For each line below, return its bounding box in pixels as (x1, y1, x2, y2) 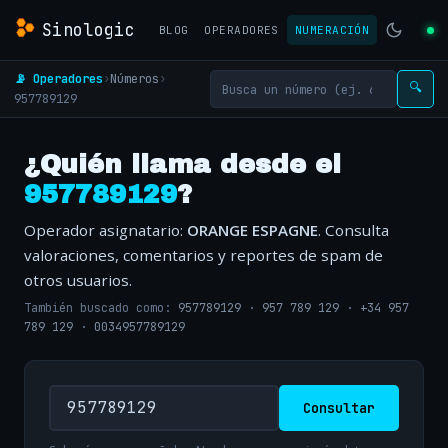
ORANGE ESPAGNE (187, 220, 318, 240)
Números (110, 70, 159, 87)
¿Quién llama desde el (24, 151, 341, 178)
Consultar (303, 398, 375, 417)
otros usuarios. (24, 270, 132, 290)
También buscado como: (24, 300, 178, 317)
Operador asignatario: (24, 220, 187, 240)
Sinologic (42, 18, 136, 41)
